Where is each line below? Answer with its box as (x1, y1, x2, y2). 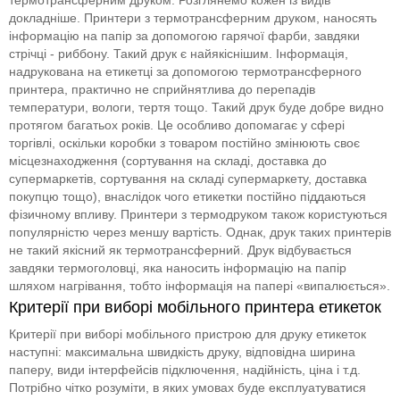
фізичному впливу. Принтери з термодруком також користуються (9, 206, 387, 221)
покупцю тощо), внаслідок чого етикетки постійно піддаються (9, 188, 366, 204)
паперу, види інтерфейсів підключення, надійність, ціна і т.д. (9, 362, 361, 377)
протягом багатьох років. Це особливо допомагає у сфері (9, 117, 345, 132)
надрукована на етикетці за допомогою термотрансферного (9, 63, 362, 79)
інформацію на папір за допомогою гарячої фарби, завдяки (9, 28, 360, 43)
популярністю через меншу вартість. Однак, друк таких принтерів (9, 224, 391, 239)
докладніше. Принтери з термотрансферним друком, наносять (9, 10, 377, 25)
